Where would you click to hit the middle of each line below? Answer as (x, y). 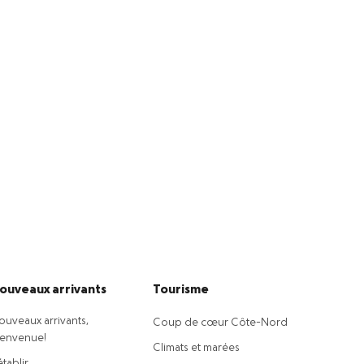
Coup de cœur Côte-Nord (220, 323)
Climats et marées (196, 348)
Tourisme (181, 290)
